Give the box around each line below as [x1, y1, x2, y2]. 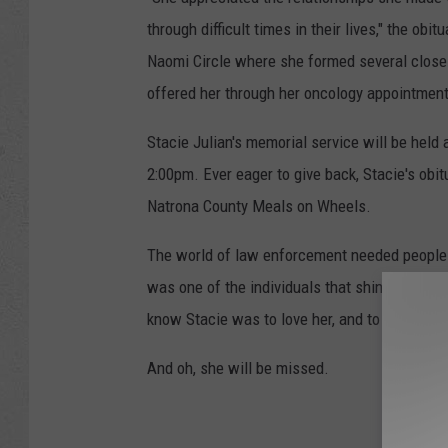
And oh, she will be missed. [147, 357, 329, 378]
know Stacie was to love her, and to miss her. [147, 308, 445, 329]
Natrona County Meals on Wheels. [147, 195, 371, 216]
